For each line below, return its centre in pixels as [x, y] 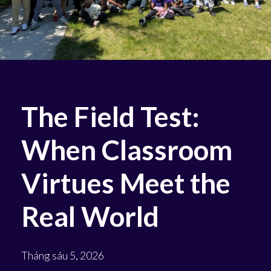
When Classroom [127, 149]
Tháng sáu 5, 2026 [63, 255]
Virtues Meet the [126, 183]
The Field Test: [110, 116]
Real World [90, 216]
